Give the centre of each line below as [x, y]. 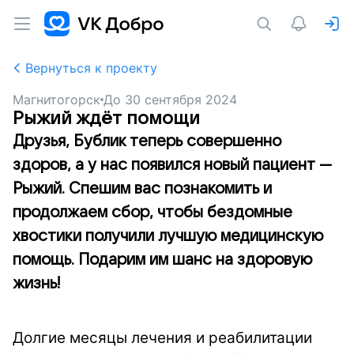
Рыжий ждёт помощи [106, 118]
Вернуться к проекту [91, 68]
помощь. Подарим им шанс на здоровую [162, 260]
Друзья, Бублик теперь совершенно [147, 141]
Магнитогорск [56, 100]
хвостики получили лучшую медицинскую [168, 236]
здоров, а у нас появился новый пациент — [172, 165]
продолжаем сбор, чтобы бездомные [153, 213]
